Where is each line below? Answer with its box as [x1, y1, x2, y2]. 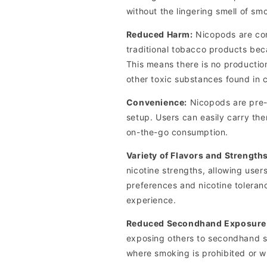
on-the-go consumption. [126, 127, 228, 137]
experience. [126, 195, 176, 205]
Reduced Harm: [126, 29, 193, 39]
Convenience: [126, 97, 187, 107]
